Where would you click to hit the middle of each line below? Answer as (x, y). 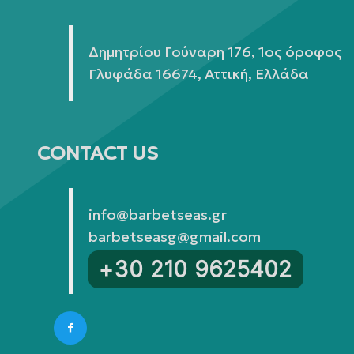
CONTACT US (98, 154)
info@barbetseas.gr (158, 215)
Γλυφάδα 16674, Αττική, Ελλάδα (199, 74)
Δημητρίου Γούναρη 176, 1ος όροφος (215, 52)
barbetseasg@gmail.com (175, 237)
